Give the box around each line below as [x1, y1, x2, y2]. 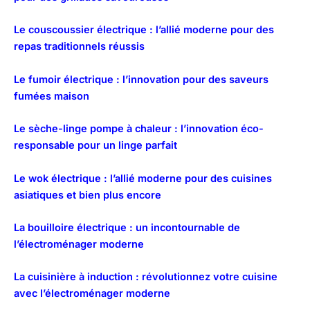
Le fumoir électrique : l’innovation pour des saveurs [14, 73, 268, 86]
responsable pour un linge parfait [14, 139, 177, 152]
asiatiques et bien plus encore [14, 188, 161, 201]
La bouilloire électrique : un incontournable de [14, 221, 240, 234]
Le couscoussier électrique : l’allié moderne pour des [14, 24, 274, 37]
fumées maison [14, 89, 89, 102]
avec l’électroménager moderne [14, 287, 170, 300]
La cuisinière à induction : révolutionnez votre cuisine [14, 271, 277, 284]
